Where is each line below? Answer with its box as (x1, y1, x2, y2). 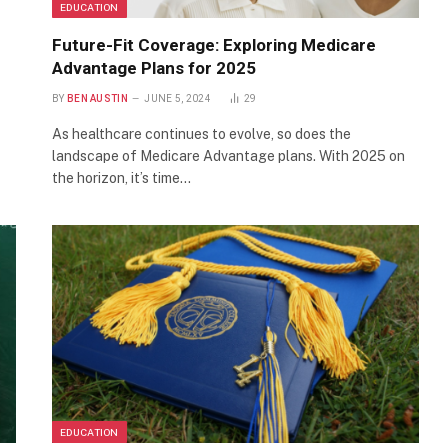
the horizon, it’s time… (52, 169, 191, 186)
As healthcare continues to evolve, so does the (52, 125, 351, 142)
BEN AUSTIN (66, 92, 128, 104)
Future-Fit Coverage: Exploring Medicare (52, 34, 376, 55)
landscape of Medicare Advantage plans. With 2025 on (52, 147, 405, 164)
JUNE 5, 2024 (144, 92, 211, 104)
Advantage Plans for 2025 (52, 57, 256, 78)
